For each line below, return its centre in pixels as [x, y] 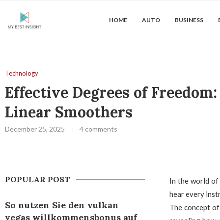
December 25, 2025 [35, 129]
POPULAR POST [38, 179]
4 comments [98, 129]
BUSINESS [189, 20]
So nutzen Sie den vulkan [62, 205]
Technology [22, 73]
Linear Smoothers [69, 112]
